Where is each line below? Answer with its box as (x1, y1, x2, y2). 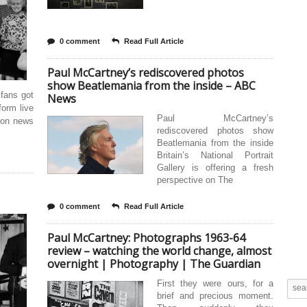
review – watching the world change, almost (47, 243, 271, 258)
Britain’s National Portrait (157, 150, 273, 160)
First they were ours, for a (157, 278, 273, 288)
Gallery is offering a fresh (157, 162, 273, 173)
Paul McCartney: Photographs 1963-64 (47, 230, 245, 245)
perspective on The (157, 175, 233, 185)
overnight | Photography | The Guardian (47, 256, 260, 271)
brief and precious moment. (157, 291, 273, 301)
